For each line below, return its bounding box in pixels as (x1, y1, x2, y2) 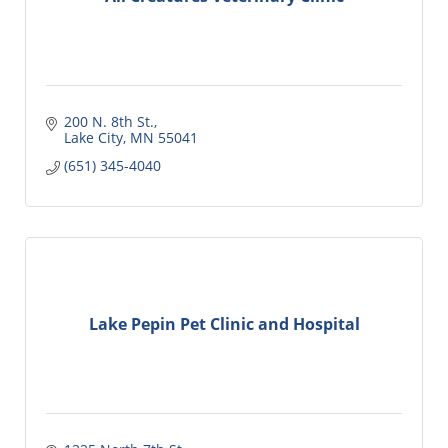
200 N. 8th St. (63, 111, 154, 131)
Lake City (63, 127, 123, 147)
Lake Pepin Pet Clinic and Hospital (88, 313, 360, 336)
